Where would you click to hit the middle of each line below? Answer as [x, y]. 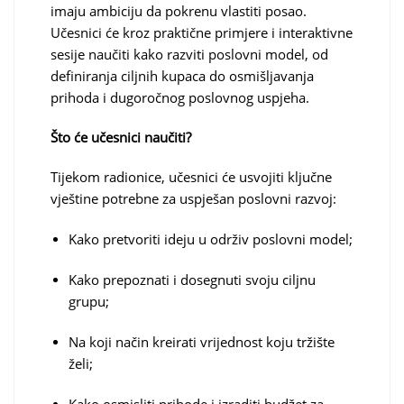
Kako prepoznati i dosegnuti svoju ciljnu [192, 280]
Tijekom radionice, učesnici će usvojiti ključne [191, 177]
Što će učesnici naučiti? [121, 138]
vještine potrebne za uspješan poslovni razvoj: [193, 199]
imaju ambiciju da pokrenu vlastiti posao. [179, 11]
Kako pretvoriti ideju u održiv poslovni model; [211, 239]
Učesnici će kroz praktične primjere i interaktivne [202, 33]
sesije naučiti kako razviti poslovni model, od [189, 55]
